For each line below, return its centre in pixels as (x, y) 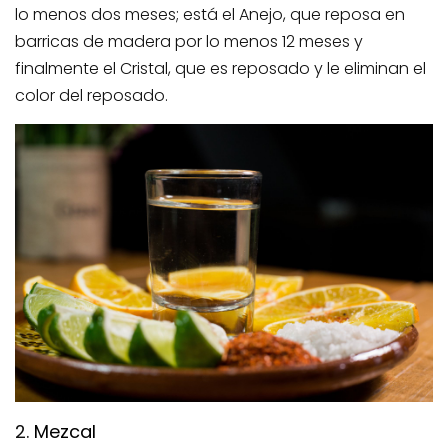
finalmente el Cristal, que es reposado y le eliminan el (220, 68)
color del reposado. (91, 95)
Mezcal (65, 432)
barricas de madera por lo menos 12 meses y (189, 41)
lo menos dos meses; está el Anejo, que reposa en (210, 14)
